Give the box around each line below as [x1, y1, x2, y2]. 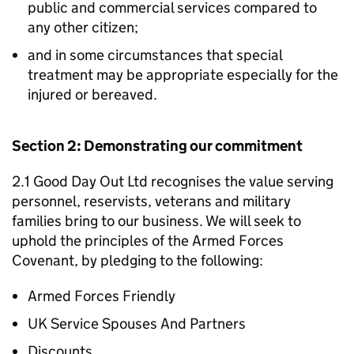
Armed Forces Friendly [28, 287, 175, 305]
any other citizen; [28, 18, 138, 36]
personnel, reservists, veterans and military [12, 192, 291, 210]
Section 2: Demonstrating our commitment [12, 137, 303, 155]
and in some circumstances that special [28, 46, 282, 64]
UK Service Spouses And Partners [28, 314, 246, 333]
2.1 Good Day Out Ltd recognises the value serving [12, 172, 333, 190]
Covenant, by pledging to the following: [12, 251, 263, 269]
